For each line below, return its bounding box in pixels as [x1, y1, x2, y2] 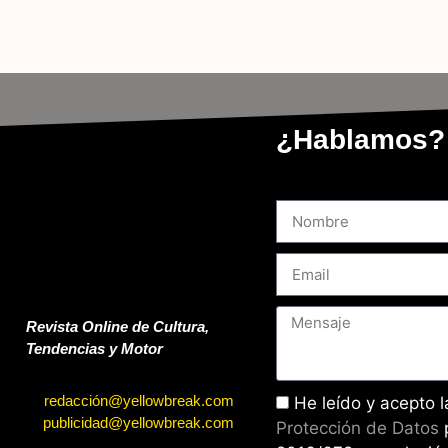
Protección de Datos [275, 418, 439, 439]
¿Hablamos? [275, 124, 445, 156]
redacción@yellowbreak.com [43, 392, 234, 410]
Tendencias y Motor [25, 340, 163, 358]
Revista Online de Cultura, [25, 318, 209, 336]
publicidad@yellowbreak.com [43, 414, 235, 432]
